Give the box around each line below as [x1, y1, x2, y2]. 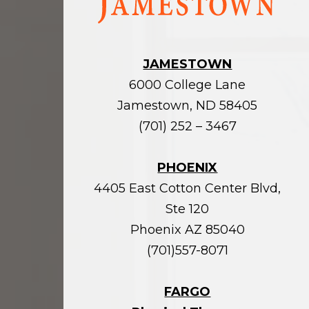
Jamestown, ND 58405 [117, 97, 258, 113]
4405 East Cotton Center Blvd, [94, 180, 281, 196]
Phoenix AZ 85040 [130, 221, 245, 237]
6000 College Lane [129, 77, 246, 92]
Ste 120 [166, 201, 210, 217]
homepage [97, 1, 159, 14]
